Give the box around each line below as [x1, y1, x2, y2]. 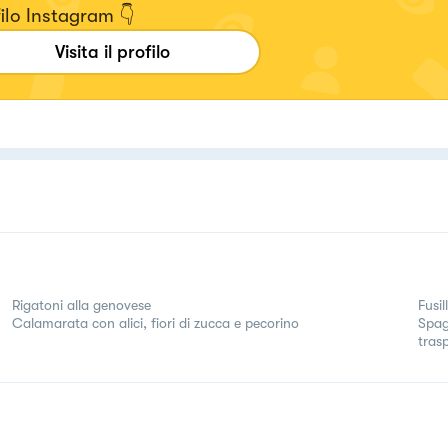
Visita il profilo [55, 41, 170, 62]
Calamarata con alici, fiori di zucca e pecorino [12, 314, 299, 331]
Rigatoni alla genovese [12, 296, 151, 313]
